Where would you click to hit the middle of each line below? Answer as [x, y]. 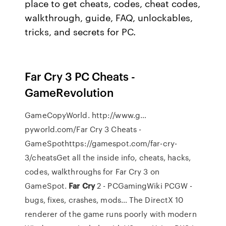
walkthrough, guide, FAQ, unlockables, [109, 17]
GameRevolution [69, 92]
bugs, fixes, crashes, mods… [76, 200]
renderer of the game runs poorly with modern [111, 214]
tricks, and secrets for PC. [80, 31]
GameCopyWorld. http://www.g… [86, 115]
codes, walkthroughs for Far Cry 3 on [92, 172]
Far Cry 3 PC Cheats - [80, 76]
